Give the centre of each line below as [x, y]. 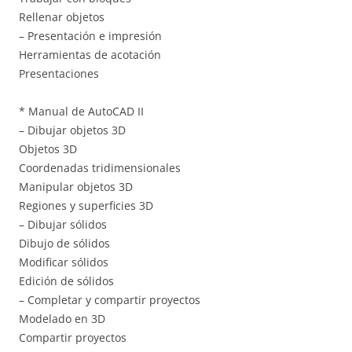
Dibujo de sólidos [64, 243]
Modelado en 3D [62, 318]
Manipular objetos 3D [76, 186]
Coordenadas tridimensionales [100, 167]
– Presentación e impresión [90, 35]
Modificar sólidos [64, 262]
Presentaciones [59, 73]
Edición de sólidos [66, 280]
